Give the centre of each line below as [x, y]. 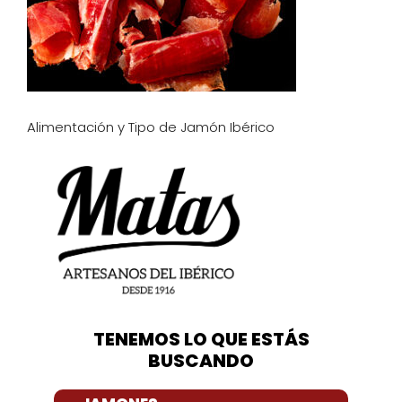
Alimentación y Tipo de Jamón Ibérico [151, 127]
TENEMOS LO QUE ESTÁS [201, 340]
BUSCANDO [201, 361]
